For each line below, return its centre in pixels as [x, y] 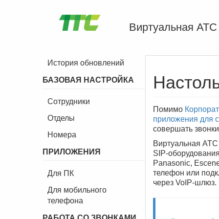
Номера [62, 135]
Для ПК [61, 173]
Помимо [169, 109]
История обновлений [86, 63]
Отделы [61, 118]
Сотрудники [69, 101]
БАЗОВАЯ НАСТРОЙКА [88, 80]
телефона [65, 201]
